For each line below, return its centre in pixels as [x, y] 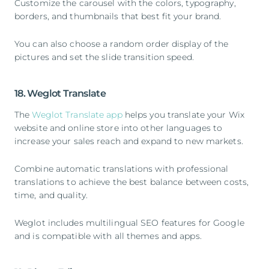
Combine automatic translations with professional [122, 168]
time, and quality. [51, 195]
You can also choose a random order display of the [122, 44]
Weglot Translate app [77, 114]
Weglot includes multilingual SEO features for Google [129, 222]
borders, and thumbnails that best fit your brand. [118, 16]
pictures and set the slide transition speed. [104, 57]
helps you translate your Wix [183, 114]
